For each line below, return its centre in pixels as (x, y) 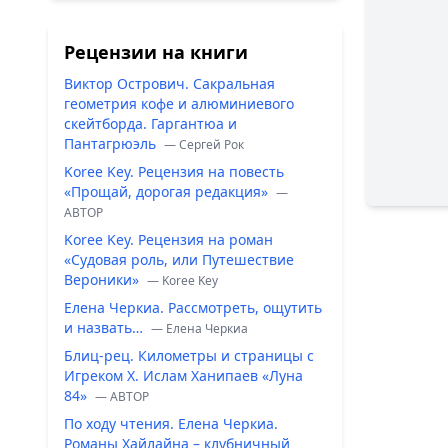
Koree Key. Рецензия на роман (168, 239)
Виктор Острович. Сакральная (169, 83)
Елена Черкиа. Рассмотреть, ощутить (193, 307)
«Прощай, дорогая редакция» (168, 191)
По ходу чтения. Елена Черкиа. (171, 423)
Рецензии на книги (156, 52)
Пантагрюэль (112, 143)
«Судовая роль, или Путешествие (179, 259)
